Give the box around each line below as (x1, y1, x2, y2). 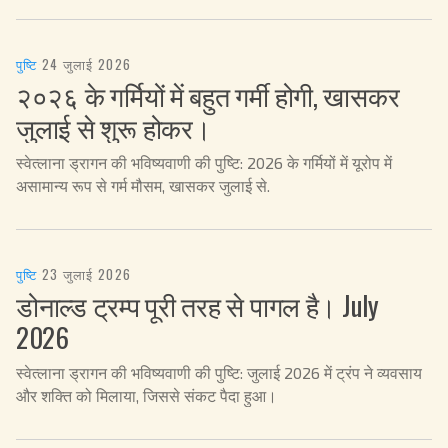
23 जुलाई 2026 (41, 264, 132, 285)
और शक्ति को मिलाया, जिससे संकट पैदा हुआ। (16, 386, 277, 406)
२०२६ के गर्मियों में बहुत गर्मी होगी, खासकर (16, 74, 400, 115)
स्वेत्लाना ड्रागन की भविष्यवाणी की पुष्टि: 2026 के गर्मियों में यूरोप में (16, 152, 392, 172)
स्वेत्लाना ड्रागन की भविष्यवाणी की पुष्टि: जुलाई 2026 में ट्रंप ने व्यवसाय (16, 363, 422, 383)
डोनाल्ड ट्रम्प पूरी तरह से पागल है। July (16, 285, 379, 326)
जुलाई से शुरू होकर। (16, 106, 211, 147)
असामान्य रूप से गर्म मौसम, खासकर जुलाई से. (16, 175, 270, 195)
